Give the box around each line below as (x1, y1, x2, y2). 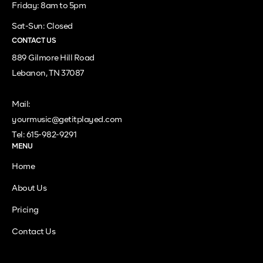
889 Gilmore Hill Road (12, 54, 95, 62)
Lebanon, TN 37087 (12, 69, 84, 77)
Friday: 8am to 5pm (12, 2, 86, 10)
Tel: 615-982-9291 (12, 130, 77, 139)
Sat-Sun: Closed (12, 22, 73, 31)
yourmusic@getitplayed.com (12, 115, 122, 124)
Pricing (12, 205, 39, 214)
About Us (12, 184, 47, 193)
